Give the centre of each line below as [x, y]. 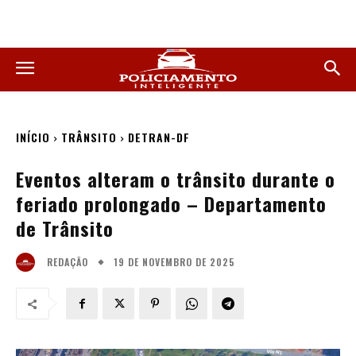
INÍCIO [33, 137]
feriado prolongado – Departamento [171, 203]
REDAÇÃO [68, 262]
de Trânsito [65, 228]
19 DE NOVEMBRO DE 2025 [174, 261]
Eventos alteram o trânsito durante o [176, 179]
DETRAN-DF [159, 137]
